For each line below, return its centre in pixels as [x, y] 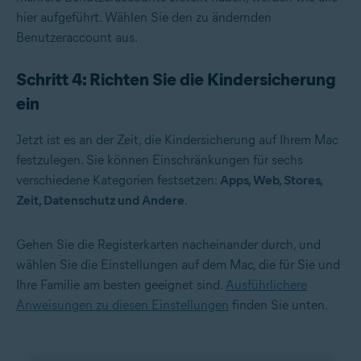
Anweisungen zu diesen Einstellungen [122, 305]
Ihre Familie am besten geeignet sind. [121, 284]
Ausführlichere [266, 284]
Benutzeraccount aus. [77, 37]
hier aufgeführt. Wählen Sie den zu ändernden [144, 17]
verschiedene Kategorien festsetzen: [118, 180]
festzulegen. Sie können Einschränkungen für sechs [160, 160]
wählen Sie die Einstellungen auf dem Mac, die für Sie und [178, 264]
